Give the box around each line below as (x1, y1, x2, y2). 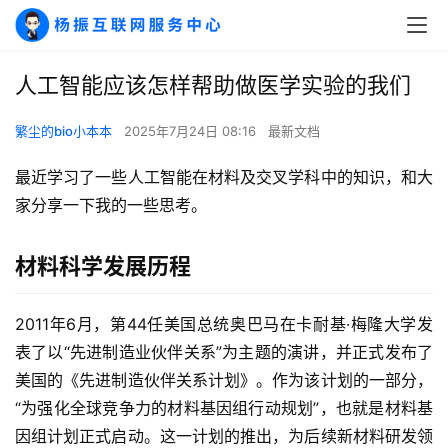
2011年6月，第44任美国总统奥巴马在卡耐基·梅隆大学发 (15, 314, 433, 334)
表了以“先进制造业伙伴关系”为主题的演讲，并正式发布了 (15, 342, 433, 362)
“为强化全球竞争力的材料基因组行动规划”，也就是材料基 (15, 398, 433, 418)
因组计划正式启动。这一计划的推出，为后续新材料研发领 (15, 426, 433, 446)
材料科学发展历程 (15, 253, 191, 279)
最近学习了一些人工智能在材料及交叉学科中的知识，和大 (15, 167, 433, 187)
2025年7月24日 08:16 (124, 123, 260, 139)
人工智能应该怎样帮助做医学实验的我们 (15, 72, 411, 98)
